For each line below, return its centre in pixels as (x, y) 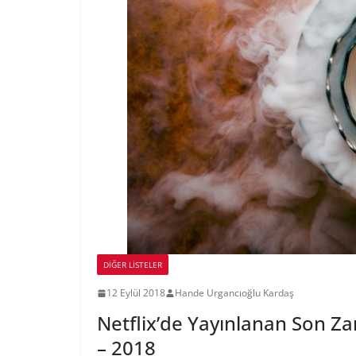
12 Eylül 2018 (136, 293)
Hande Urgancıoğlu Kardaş (234, 293)
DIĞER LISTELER (133, 265)
